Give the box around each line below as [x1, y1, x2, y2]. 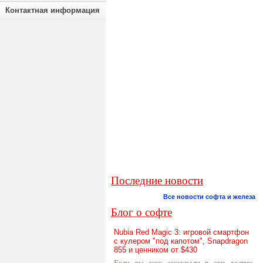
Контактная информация [5, 6, 100, 15]
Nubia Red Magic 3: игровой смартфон [114, 228, 249, 237]
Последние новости [111, 174, 203, 187]
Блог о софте [111, 206, 172, 218]
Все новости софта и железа [163, 193, 255, 200]
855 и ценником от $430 [114, 245, 197, 254]
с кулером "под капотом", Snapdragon [114, 237, 248, 245]
